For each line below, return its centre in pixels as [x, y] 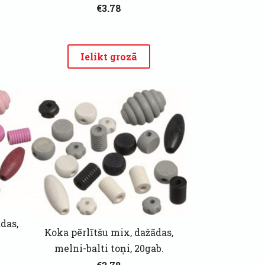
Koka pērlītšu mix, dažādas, [109, 232]
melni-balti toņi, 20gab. [109, 248]
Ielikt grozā [109, 56]
